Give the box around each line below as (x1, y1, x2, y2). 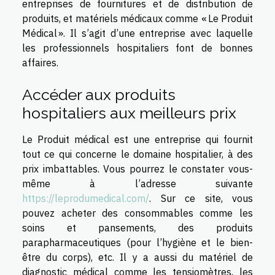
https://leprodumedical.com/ (22, 192, 149, 204)
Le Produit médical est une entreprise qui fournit (22, 133, 253, 145)
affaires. (22, 56, 58, 69)
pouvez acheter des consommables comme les (22, 206, 253, 219)
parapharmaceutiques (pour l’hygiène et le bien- (22, 236, 253, 249)
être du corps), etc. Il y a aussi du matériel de (22, 250, 253, 263)
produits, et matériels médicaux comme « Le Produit (22, 12, 253, 25)
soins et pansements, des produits (22, 221, 253, 234)
